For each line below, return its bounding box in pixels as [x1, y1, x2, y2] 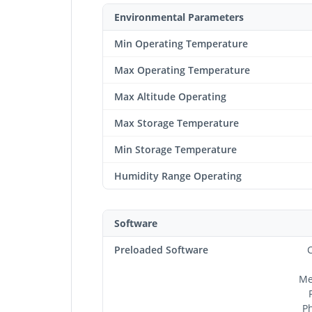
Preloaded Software [114, 242, 208, 256]
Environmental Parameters [114, 10, 244, 24]
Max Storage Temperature [114, 116, 239, 130]
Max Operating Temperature [114, 63, 250, 77]
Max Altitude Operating [114, 89, 226, 103]
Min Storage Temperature [114, 142, 237, 156]
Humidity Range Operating [114, 169, 242, 182]
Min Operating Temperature [114, 36, 248, 50]
